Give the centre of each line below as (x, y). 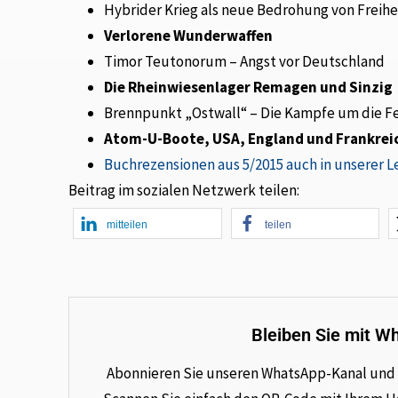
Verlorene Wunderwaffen (189, 35)
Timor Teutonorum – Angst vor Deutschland (245, 61)
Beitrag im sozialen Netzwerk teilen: (184, 190)
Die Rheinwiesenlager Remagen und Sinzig (249, 87)
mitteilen (127, 224)
